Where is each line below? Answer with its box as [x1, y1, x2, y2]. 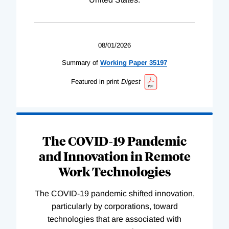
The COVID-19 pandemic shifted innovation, [34, 189, 195, 198]
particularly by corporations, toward [51, 202, 178, 211]
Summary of [62, 58, 98, 66]
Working [100, 58, 127, 66]
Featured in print [71, 77, 119, 85]
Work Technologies [58, 163, 171, 180]
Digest [121, 77, 141, 85]
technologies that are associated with [48, 215, 181, 224]
